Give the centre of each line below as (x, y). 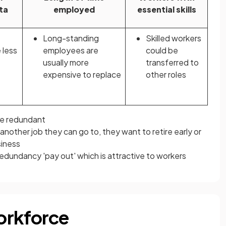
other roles (166, 74)
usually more (66, 62)
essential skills (166, 9)
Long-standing (71, 38)
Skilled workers (174, 38)
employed (74, 9)
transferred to (172, 62)
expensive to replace (82, 74)
